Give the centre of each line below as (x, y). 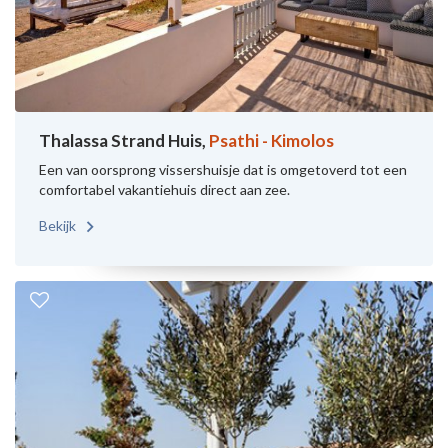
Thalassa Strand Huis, (124, 140)
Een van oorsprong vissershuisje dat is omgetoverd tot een (223, 169)
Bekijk (59, 225)
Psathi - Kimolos (271, 140)
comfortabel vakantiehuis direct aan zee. (164, 189)
